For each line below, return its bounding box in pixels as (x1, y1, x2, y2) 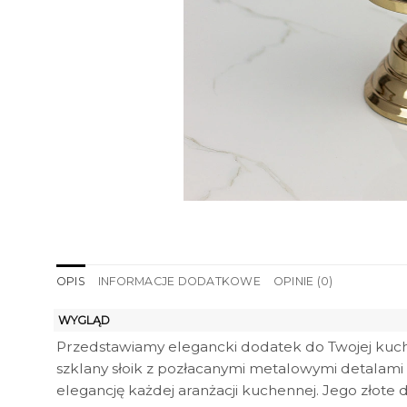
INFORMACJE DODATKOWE (98, 274, 261, 288)
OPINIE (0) (273, 274, 333, 288)
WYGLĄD (58, 313, 110, 327)
